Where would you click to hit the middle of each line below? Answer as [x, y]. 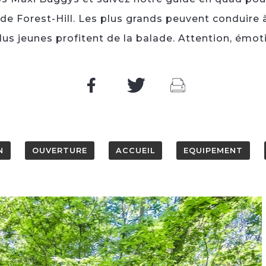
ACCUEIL [135, 151]
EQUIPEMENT [213, 151]
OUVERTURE [59, 151]
